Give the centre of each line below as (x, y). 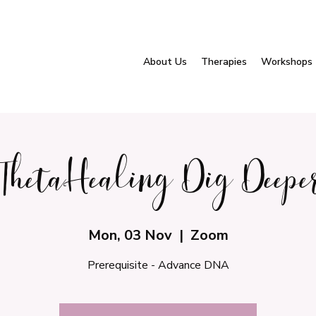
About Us (165, 62)
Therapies (224, 62)
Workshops (287, 62)
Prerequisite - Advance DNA (158, 265)
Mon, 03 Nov (130, 235)
